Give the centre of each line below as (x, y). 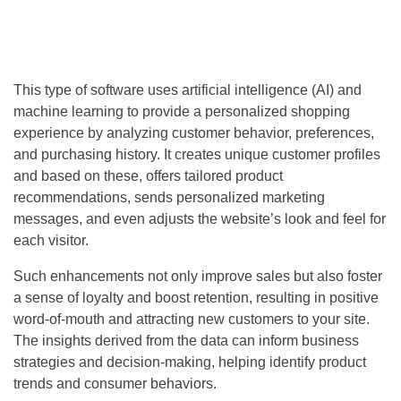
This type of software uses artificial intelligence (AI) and (188, 90)
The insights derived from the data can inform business (186, 341)
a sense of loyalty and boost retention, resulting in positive (196, 298)
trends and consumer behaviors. (115, 384)
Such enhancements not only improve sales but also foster (198, 277)
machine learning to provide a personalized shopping (182, 112)
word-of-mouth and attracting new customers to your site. (192, 320)
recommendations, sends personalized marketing (169, 198)
